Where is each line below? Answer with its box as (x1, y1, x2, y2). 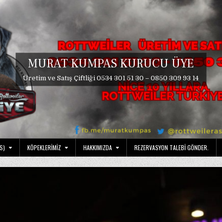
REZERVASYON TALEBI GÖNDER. (134, 143, 209, 152)
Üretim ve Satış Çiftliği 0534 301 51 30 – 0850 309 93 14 (23, 74, 199, 82)
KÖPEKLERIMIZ (27, 143, 61, 152)
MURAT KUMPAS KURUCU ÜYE (28, 55, 194, 71)
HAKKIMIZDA (83, 143, 112, 152)
